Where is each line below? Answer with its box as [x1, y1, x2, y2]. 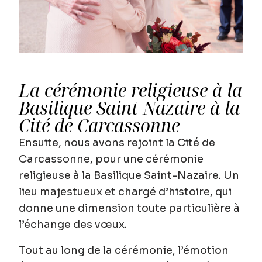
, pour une [90, 153, 146, 166]
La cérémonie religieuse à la [19, 78, 242, 103]
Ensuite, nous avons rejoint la [19, 136, 177, 150]
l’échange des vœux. [19, 218, 127, 232]
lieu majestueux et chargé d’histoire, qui [19, 185, 232, 199]
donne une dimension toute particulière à [19, 202, 240, 215]
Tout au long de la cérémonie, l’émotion [19, 244, 229, 257]
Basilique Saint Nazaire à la [19, 96, 240, 120]
